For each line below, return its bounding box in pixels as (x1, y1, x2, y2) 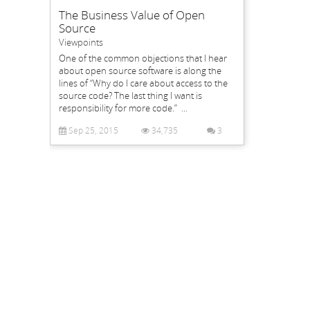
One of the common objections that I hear (59, 52, 227, 64)
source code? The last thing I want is (59, 89, 202, 102)
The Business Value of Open (59, 7, 205, 23)
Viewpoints (59, 36, 103, 48)
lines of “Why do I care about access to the (59, 77, 228, 89)
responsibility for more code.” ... (59, 102, 188, 114)
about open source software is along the (59, 64, 221, 77)
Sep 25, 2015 (66, 125, 118, 136)
